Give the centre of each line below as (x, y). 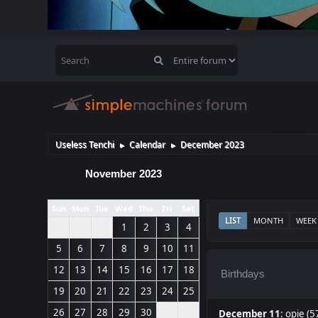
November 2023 (124, 174)
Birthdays (243, 273)
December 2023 (213, 144)
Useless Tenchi (85, 144)
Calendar (148, 144)
